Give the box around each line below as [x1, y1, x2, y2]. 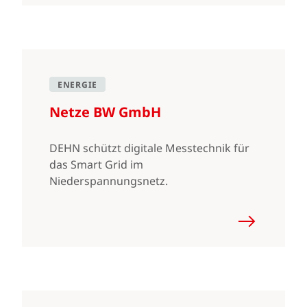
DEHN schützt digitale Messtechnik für [49, 140, 249, 156]
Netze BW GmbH [49, 103, 161, 121]
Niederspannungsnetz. [49, 173, 168, 188]
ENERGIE [58, 79, 97, 90]
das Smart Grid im [49, 157, 143, 172]
